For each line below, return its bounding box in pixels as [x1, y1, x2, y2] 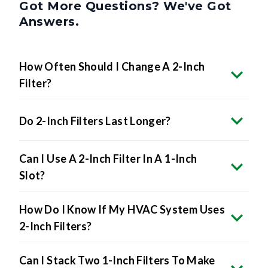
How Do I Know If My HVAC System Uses [19, 203, 225, 217]
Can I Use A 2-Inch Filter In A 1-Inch [19, 152, 197, 166]
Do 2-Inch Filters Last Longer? [19, 114, 171, 128]
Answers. [19, 14, 79, 29]
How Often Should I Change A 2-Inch [19, 60, 205, 74]
